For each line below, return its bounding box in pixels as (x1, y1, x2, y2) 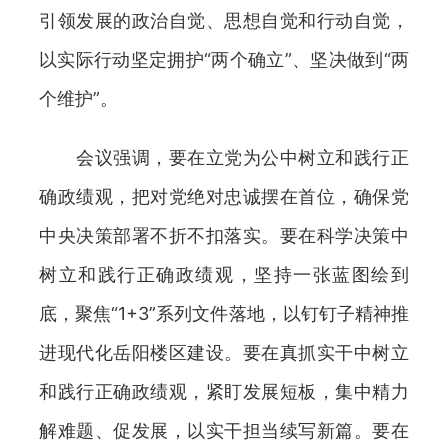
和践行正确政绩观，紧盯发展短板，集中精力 (39, 381, 409, 403)
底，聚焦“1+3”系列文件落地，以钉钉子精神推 (39, 303, 409, 325)
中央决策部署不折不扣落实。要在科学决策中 (39, 225, 409, 247)
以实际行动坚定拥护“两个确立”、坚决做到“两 (39, 49, 409, 71)
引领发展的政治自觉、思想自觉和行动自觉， (39, 10, 409, 32)
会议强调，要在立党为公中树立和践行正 (39, 147, 409, 169)
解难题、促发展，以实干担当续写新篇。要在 (39, 420, 409, 442)
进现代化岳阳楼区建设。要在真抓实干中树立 (39, 342, 409, 364)
